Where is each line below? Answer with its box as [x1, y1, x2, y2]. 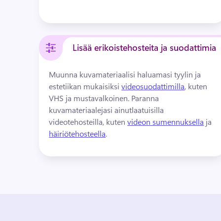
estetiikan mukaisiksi [49, 81, 122, 91]
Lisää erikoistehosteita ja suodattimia [73, 41, 217, 53]
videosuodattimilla [121, 81, 185, 91]
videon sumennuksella [127, 116, 204, 127]
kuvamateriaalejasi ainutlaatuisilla [49, 105, 164, 115]
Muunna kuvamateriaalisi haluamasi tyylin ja [49, 69, 201, 79]
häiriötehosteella [49, 128, 106, 139]
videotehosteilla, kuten [49, 116, 128, 127]
